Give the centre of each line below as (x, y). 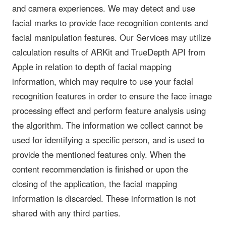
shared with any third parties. (66, 213)
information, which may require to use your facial (103, 81)
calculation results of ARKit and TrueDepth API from (109, 52)
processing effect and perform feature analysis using (109, 110)
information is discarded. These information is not (104, 198)
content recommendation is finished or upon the (100, 169)
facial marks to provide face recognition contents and (110, 22)
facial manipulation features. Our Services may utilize (111, 37)
